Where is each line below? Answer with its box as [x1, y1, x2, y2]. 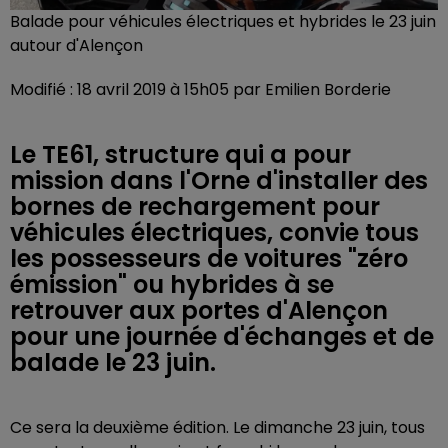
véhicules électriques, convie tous [10, 215, 419, 249]
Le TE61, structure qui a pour [10, 137, 351, 171]
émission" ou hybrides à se [10, 267, 334, 301]
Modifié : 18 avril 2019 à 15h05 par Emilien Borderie [10, 77, 391, 101]
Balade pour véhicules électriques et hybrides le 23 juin [10, 9, 436, 33]
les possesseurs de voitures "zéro [10, 241, 408, 275]
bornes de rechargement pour [10, 189, 380, 223]
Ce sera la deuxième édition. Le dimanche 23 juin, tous [10, 415, 425, 439]
